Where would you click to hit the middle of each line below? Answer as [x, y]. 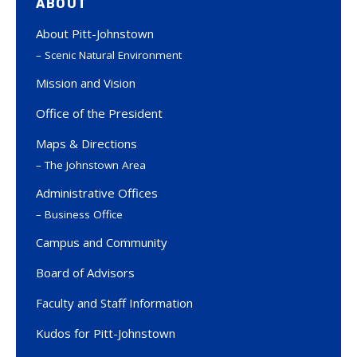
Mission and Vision [86, 83]
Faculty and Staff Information [114, 303]
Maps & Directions [86, 144]
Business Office [84, 215]
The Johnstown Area [95, 165]
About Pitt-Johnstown [95, 34]
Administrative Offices [97, 193]
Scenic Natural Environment [113, 55]
